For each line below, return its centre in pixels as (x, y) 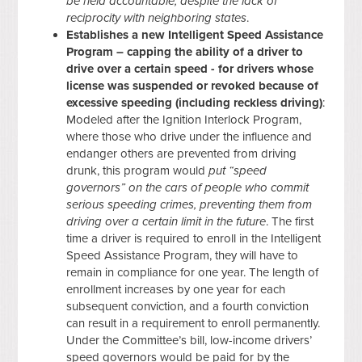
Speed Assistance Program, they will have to (183, 255)
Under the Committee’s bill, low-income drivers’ (189, 340)
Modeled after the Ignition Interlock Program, (184, 119)
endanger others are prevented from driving (182, 153)
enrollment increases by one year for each (176, 289)
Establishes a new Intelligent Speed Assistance (195, 34)
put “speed (238, 170)
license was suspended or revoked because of (193, 85)
